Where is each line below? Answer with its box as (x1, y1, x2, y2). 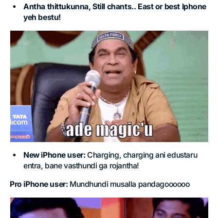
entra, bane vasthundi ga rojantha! (23, 161, 139, 171)
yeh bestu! (23, 12, 61, 22)
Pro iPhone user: (10, 180, 68, 189)
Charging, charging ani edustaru (87, 150, 198, 160)
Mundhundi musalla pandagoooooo (68, 180, 190, 189)
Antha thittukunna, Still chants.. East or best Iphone (23, 1, 207, 11)
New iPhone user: (23, 150, 87, 160)
